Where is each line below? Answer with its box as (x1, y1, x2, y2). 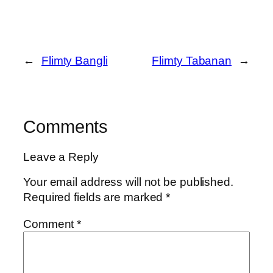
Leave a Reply (23, 150, 99, 163)
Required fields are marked (23, 191, 166, 204)
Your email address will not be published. (23, 175, 233, 188)
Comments (23, 116, 108, 136)
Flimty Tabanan (152, 54, 232, 67)
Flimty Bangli (41, 54, 108, 67)
